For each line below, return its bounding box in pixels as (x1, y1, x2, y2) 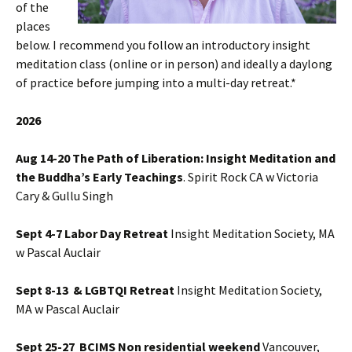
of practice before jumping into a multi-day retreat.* (16, 75, 296, 90)
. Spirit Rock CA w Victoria (183, 169, 318, 185)
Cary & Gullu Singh (16, 188, 113, 203)
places (16, 18, 50, 34)
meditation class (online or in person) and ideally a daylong (16, 56, 332, 71)
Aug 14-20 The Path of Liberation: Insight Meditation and (16, 150, 335, 166)
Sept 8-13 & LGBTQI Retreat (16, 282, 177, 298)
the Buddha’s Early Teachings (16, 169, 183, 185)
